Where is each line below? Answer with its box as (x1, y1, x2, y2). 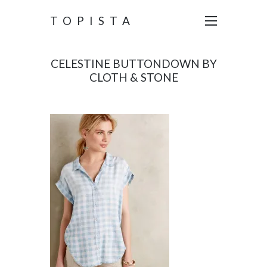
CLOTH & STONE (89, 70, 178, 84)
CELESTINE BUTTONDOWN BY (50, 57, 217, 70)
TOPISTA (50, 14, 135, 27)
